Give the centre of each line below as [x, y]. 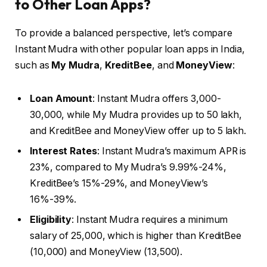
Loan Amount [61, 99]
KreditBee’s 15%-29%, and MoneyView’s [119, 184]
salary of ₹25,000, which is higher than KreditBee [136, 236]
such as [33, 66]
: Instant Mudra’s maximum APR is [172, 151]
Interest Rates [63, 151]
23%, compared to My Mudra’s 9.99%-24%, [128, 167]
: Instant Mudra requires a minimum [150, 220]
